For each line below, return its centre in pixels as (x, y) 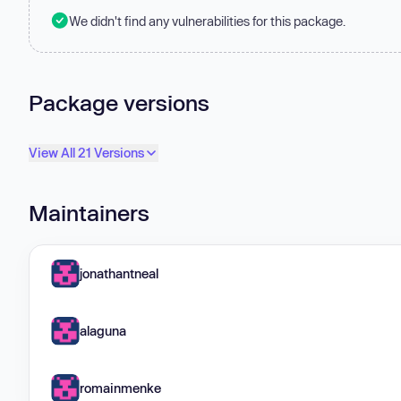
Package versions (119, 102)
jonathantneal (119, 273)
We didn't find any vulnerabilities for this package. (207, 21)
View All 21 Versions (86, 153)
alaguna (103, 330)
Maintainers (89, 213)
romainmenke (120, 388)
